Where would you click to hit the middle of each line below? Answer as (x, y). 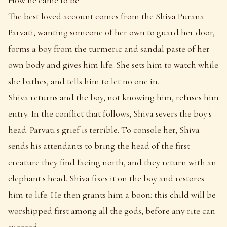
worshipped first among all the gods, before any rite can (112, 211)
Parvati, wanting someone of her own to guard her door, (111, 32)
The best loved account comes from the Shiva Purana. (107, 16)
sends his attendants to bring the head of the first (99, 146)
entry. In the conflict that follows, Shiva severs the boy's (110, 113)
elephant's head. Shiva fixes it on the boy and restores (106, 178)
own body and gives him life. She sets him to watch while (113, 65)
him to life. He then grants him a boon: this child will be (112, 194)
